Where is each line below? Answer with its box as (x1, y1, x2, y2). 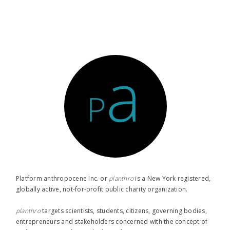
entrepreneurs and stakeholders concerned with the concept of (16, 217, 208, 226)
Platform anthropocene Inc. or (16, 174, 109, 183)
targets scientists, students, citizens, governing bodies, (40, 206, 207, 215)
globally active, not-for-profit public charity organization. (16, 184, 188, 194)
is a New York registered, (133, 174, 211, 183)
